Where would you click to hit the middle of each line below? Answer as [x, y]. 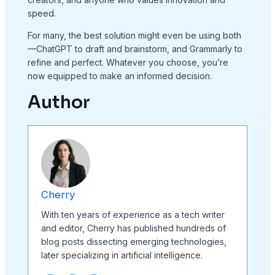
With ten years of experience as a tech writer [133, 215]
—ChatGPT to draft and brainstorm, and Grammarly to [135, 49]
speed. [41, 14]
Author [59, 103]
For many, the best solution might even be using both [134, 36]
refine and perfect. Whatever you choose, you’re [128, 63]
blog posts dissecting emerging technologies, [134, 242]
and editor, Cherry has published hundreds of [133, 228]
